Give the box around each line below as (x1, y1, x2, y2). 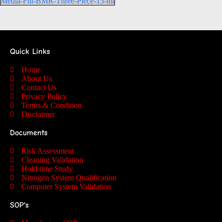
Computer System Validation (21, 182, 111, 191)
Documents (10, 128, 48, 137)
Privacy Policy (21, 92, 67, 101)
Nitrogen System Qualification (21, 173, 116, 182)
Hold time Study (21, 164, 73, 173)
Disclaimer (21, 110, 55, 118)
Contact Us (21, 83, 56, 92)
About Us (21, 74, 52, 83)
